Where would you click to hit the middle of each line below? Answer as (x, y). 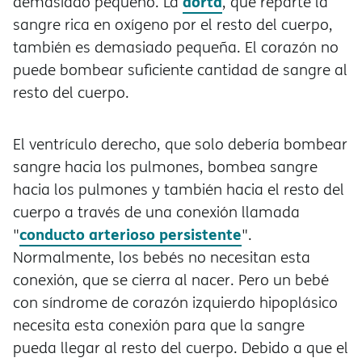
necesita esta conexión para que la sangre (159, 325)
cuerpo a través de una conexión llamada (156, 212)
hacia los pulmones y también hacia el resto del (179, 189)
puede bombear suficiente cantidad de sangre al (180, 70)
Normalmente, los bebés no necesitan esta (162, 257)
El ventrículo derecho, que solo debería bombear (180, 144)
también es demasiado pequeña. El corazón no (176, 47)
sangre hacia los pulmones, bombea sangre (165, 167)
